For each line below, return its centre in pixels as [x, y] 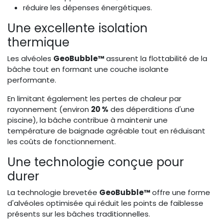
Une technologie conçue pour [96, 162]
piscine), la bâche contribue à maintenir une [88, 120]
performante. [32, 80]
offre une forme [180, 193]
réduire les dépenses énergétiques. [88, 8]
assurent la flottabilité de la [156, 59]
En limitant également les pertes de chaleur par [94, 99]
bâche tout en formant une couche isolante [88, 69]
